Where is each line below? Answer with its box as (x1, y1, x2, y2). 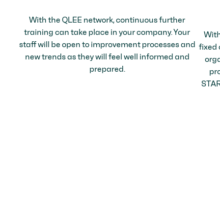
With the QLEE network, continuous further (29, 15, 185, 25)
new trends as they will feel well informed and (25, 52, 190, 61)
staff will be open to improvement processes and (19, 39, 195, 49)
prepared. (89, 64, 125, 74)
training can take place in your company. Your (24, 27, 190, 37)
